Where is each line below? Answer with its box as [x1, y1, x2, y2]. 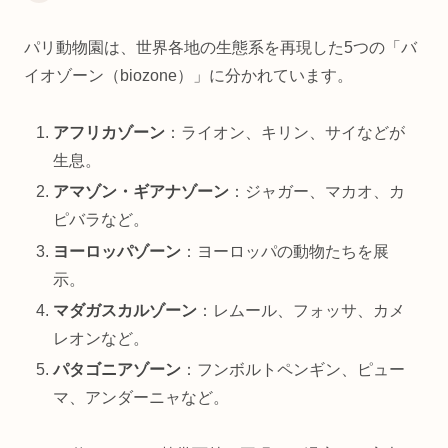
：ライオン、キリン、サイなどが [165, 124, 406, 142]
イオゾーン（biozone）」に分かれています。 [24, 67, 353, 85]
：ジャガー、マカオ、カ [229, 183, 406, 201]
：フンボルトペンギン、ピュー [181, 360, 406, 378]
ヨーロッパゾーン [53, 242, 182, 260]
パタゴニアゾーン [53, 360, 182, 378]
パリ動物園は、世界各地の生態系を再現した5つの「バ [24, 39, 417, 57]
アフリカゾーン [53, 124, 166, 142]
